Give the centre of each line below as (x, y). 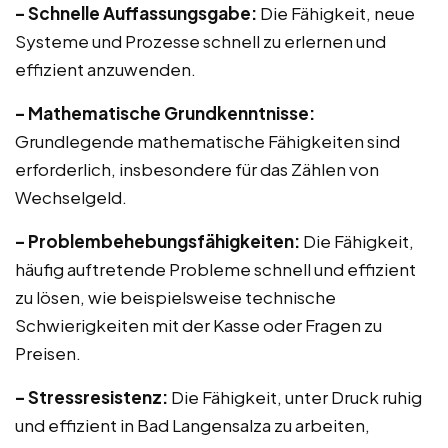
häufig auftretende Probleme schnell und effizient (215, 269)
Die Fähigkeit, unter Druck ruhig (295, 397)
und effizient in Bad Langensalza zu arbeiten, (192, 425)
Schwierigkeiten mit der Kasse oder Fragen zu (198, 325)
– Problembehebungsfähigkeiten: (157, 241)
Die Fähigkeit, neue (336, 13)
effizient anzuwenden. (105, 69)
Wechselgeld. (71, 197)
